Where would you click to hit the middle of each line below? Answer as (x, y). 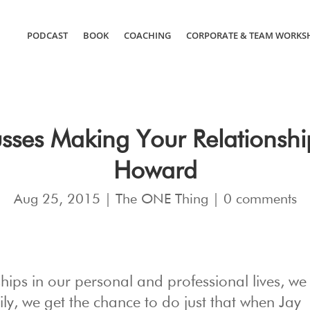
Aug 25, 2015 (57, 199)
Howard (155, 172)
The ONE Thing (162, 199)
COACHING (147, 35)
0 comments (260, 199)
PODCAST (47, 35)
